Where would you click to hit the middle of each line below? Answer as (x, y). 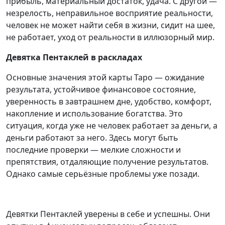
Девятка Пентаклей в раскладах (74, 58)
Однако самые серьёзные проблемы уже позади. (103, 174)
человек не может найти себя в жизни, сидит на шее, (110, 25)
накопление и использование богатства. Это (94, 114)
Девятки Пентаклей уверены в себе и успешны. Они (108, 214)
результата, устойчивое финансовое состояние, (101, 90)
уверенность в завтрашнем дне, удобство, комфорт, (109, 102)
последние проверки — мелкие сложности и (93, 150)
